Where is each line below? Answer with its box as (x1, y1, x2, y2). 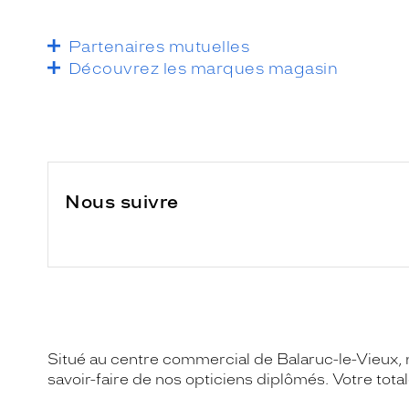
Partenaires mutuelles (68, 37, 250, 56)
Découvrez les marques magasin (68, 58, 339, 78)
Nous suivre (65, 190, 179, 213)
